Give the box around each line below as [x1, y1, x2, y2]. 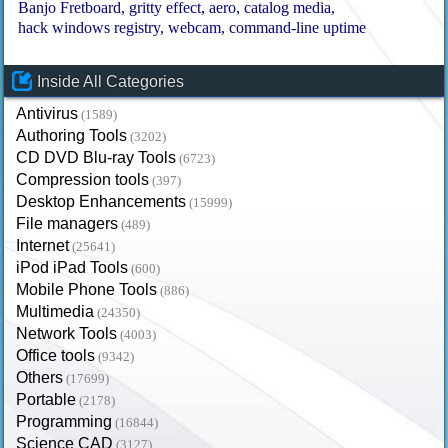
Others [16, 369, 64, 387]
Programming [16, 413, 113, 431]
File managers [16, 215, 119, 233]
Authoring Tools [16, 127, 128, 145]
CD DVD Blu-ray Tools [16, 149, 177, 167]
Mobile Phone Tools [16, 281, 158, 299]
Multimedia [16, 303, 95, 321]
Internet [16, 237, 70, 255]
